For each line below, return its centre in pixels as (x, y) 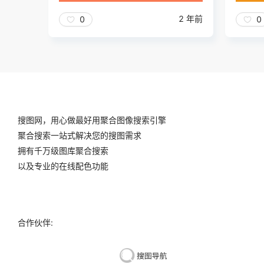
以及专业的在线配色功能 (63, 166)
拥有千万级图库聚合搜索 (63, 151)
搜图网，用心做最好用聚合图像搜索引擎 (92, 120)
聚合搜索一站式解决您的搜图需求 (80, 136)
